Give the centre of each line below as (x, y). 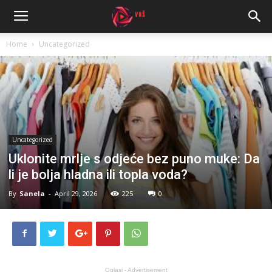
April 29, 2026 (76, 193)
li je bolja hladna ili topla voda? (98, 174)
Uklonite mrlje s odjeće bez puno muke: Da (134, 158)
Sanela (32, 193)
